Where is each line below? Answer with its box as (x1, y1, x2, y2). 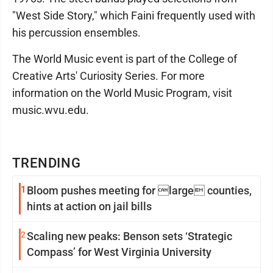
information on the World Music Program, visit (12, 87, 232, 99)
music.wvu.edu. (12, 104, 89, 116)
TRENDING (12, 155, 82, 171)
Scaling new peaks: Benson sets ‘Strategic (27, 230, 232, 243)
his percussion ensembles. (12, 26, 141, 39)
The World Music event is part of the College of (12, 52, 237, 65)
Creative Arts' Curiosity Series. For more (12, 69, 205, 82)
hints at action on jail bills (27, 200, 152, 213)
